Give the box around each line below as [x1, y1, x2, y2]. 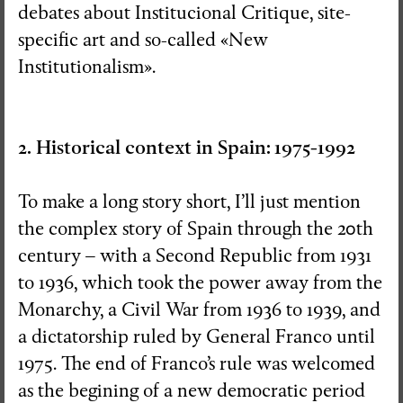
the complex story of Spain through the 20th [18, 217, 373, 240]
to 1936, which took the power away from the [18, 271, 382, 294]
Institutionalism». [18, 55, 156, 78]
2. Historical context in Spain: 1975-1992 [18, 136, 355, 159]
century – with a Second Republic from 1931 [18, 244, 372, 267]
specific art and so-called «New [18, 28, 268, 51]
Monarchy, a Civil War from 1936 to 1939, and [18, 298, 381, 321]
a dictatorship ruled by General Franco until [18, 325, 375, 348]
